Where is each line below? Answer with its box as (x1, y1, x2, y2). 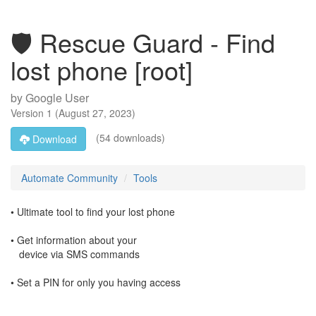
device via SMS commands (11, 247, 140, 261)
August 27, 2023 (59, 106, 132, 120)
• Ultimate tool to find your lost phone (11, 205, 175, 219)
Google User (25, 90, 89, 106)
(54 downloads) (93, 130, 165, 145)
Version (11, 106, 47, 120)
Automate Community (21, 171, 118, 185)
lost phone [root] (11, 51, 193, 87)
